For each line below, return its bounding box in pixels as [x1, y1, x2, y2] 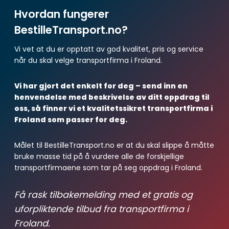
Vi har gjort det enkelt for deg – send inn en [14, 80, 188, 91]
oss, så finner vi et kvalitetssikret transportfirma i [14, 103, 213, 113]
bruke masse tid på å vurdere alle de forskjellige [14, 151, 184, 162]
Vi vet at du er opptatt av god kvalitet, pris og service [14, 43, 203, 54]
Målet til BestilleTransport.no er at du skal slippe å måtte [14, 140, 214, 150]
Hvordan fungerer [14, 7, 109, 22]
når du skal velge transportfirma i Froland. [14, 55, 162, 65]
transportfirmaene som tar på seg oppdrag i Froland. [14, 162, 202, 173]
